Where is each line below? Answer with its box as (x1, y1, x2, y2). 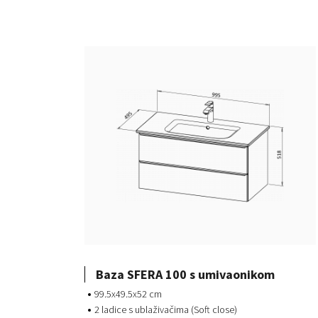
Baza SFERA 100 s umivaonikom (96, 266, 275, 283)
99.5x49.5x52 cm (94, 287, 162, 301)
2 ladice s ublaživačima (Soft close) (94, 303, 237, 317)
